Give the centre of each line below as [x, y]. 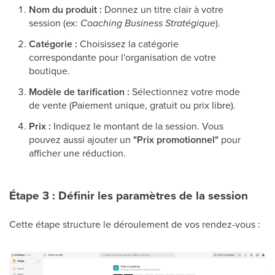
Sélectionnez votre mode [185, 92]
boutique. [49, 71]
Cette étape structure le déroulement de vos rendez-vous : [135, 224]
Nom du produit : [65, 10]
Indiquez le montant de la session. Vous [137, 126]
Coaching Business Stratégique [148, 23]
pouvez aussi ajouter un [81, 140]
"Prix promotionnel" [176, 140]
